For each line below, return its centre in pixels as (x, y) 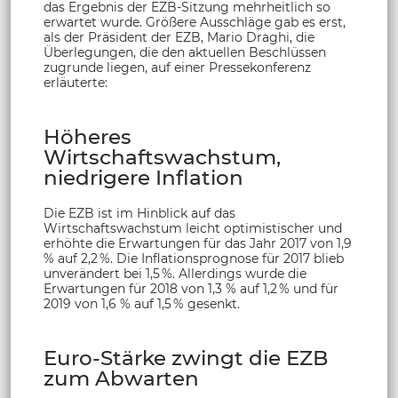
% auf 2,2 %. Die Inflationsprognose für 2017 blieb (194, 258)
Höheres (88, 136)
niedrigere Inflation (143, 177)
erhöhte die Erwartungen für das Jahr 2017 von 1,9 (198, 243)
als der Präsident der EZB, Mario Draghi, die (179, 37)
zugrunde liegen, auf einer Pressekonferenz (177, 67)
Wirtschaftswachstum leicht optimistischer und (193, 228)
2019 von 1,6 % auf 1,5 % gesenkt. (142, 303)
